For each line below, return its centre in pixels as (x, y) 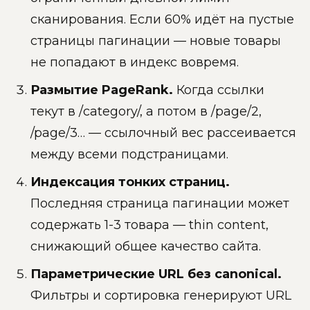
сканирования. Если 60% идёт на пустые (162, 20)
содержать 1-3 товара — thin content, (149, 225)
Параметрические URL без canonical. (156, 274)
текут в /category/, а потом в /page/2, (146, 112)
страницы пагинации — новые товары (156, 41)
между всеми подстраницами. (129, 155)
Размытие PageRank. (102, 90)
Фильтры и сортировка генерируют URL (161, 296)
